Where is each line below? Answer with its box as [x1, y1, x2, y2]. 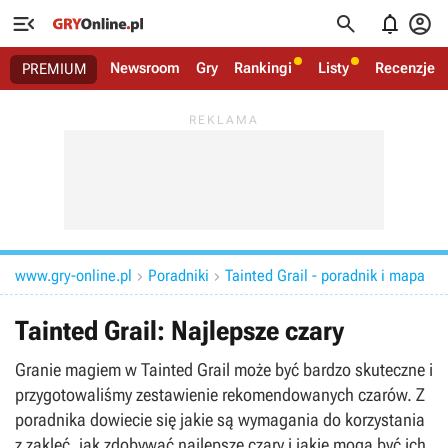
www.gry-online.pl [15, 266, 132, 285]
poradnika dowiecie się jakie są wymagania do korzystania [15, 409, 425, 430]
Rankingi [234, 59, 292, 77]
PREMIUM [22, 60, 87, 78]
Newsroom [110, 59, 180, 77]
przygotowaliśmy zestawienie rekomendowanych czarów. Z [15, 384, 425, 405]
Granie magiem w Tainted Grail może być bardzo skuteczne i [15, 359, 433, 380]
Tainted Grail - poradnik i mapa [225, 266, 425, 285]
